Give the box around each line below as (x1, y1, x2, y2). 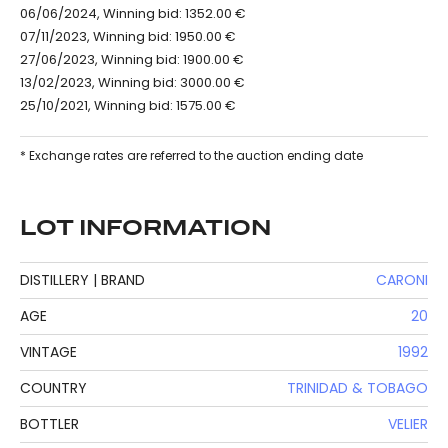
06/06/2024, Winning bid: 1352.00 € (20, 4, 246, 24)
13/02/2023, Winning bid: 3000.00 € (20, 73, 245, 93)
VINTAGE (20, 342, 77, 363)
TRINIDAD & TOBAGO (287, 378, 428, 399)
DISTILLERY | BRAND (20, 270, 145, 291)
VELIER (388, 414, 428, 435)
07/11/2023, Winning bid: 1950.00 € (20, 27, 236, 47)
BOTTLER (20, 414, 79, 435)
